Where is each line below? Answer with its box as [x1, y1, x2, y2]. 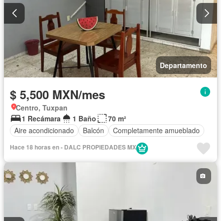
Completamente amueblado [113, 125, 200, 136]
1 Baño [73, 113, 96, 123]
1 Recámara [22, 113, 61, 123]
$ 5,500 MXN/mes [10, 85, 105, 103]
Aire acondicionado [14, 125, 74, 136]
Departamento [160, 60, 207, 70]
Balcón [83, 125, 104, 136]
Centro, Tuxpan [16, 102, 68, 112]
